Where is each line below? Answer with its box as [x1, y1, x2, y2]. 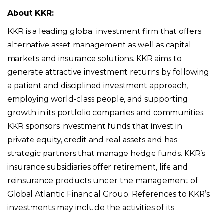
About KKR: [7, 8, 54, 18]
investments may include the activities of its [7, 203, 174, 213]
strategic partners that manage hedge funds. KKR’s [7, 149, 205, 158]
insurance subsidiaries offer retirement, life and [7, 162, 188, 172]
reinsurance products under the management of [7, 176, 198, 186]
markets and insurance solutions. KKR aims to [7, 54, 182, 63]
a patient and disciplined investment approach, [7, 81, 188, 91]
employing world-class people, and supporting [7, 94, 188, 104]
